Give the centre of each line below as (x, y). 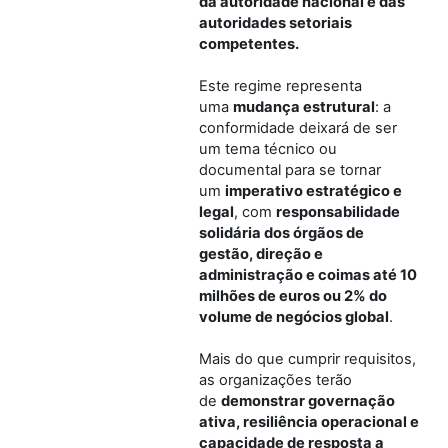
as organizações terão (275, 379)
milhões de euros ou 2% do (293, 295)
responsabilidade (338, 211)
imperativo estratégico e (313, 190)
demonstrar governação (308, 400)
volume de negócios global (294, 316)
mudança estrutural (304, 106)
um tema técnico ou (268, 148)
